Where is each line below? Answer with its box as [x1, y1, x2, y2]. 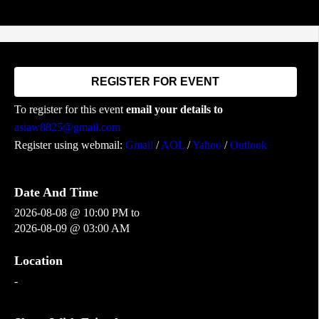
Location [14, 253, 63, 268]
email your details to [125, 103, 223, 115]
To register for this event [14, 103, 126, 115]
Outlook [229, 139, 267, 151]
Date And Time [14, 185, 98, 199]
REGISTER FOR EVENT [91, 75, 220, 88]
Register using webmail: [14, 139, 125, 151]
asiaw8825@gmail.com [14, 121, 120, 133]
